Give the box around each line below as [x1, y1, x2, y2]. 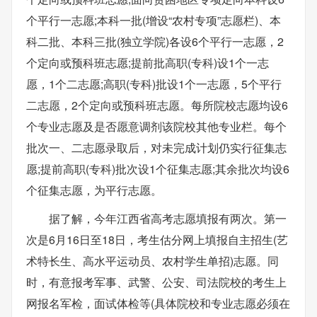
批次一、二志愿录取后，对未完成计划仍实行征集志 [26, 139, 287, 156]
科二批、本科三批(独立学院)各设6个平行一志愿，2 [26, 33, 284, 50]
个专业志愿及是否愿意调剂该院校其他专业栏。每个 [26, 118, 287, 134]
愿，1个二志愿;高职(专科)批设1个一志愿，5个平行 [26, 76, 282, 92]
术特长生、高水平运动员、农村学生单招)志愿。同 [26, 253, 279, 269]
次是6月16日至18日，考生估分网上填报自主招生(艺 [26, 231, 288, 248]
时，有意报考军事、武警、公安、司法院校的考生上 [26, 274, 287, 290]
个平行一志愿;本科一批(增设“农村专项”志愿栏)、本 [26, 12, 281, 28]
